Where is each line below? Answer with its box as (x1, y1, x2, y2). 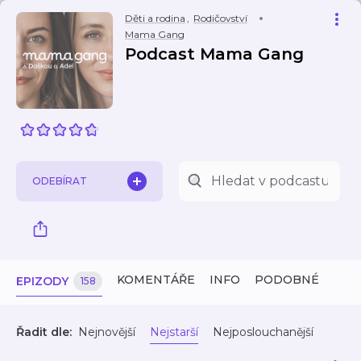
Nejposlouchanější (213, 325, 313, 339)
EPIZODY (16, 274, 68, 288)
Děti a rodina (125, 12, 185, 24)
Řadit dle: (16, 325, 72, 339)
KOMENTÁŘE (117, 272, 195, 287)
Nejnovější (78, 325, 135, 339)
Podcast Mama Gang (125, 44, 304, 64)
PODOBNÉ (255, 272, 319, 287)
